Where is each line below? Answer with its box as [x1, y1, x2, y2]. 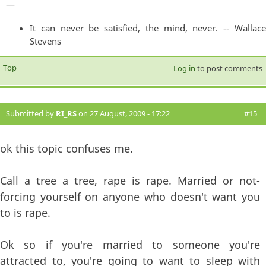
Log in [173, 62, 195, 74]
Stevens [30, 35, 61, 47]
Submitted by [6, 107, 56, 119]
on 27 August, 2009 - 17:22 [77, 107, 170, 119]
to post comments [195, 62, 262, 74]
